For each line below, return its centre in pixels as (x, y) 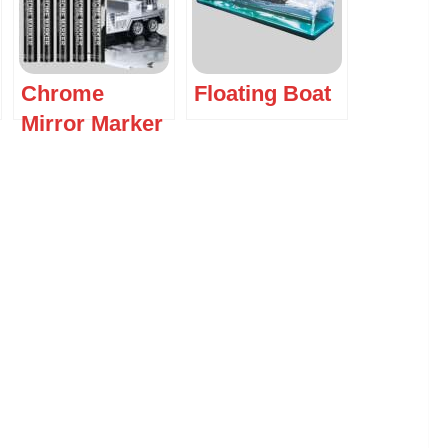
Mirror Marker (92, 124)
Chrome (62, 94)
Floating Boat (262, 94)
